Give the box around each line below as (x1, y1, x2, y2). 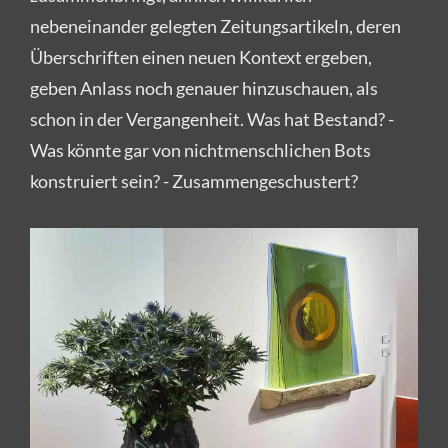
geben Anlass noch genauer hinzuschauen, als (30, 77, 378, 100)
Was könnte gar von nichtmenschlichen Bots (30, 139, 371, 162)
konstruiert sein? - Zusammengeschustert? (30, 170, 358, 193)
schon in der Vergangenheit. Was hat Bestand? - (30, 108, 394, 131)
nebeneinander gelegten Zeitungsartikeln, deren (30, 15, 401, 38)
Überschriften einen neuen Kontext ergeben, (30, 46, 372, 69)
